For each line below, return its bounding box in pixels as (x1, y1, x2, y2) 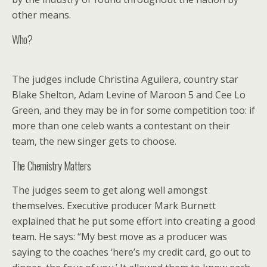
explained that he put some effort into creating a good (12, 215, 255, 228)
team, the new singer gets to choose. (12, 135, 176, 148)
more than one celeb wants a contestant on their (12, 119, 230, 132)
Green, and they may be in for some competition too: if (12, 104, 255, 117)
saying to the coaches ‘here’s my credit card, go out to (12, 246, 251, 259)
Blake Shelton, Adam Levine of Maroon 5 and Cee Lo (12, 88, 246, 101)
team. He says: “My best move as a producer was (12, 230, 227, 243)
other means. (12, 8, 71, 21)
